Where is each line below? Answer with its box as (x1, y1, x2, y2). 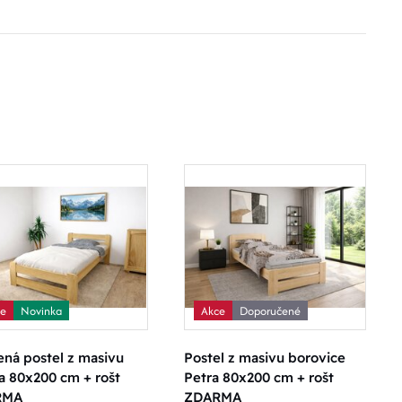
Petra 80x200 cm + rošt (183, 369, 334, 387)
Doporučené (239, 301, 301, 319)
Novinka (21, 301, 62, 319)
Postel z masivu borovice (183, 349, 345, 367)
